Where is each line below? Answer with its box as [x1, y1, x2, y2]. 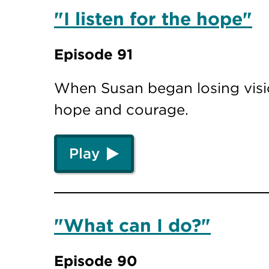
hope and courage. [54, 100, 189, 119]
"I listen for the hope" [54, 8, 252, 31]
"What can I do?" [54, 214, 211, 237]
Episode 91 [54, 45, 133, 64]
